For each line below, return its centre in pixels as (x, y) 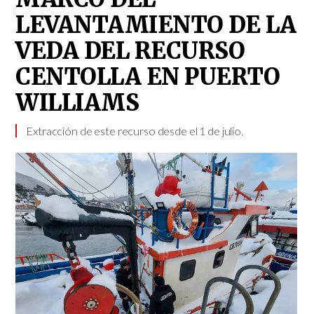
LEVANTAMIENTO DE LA (156, 25)
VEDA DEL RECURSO (130, 51)
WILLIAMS (77, 103)
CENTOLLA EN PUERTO (148, 77)
